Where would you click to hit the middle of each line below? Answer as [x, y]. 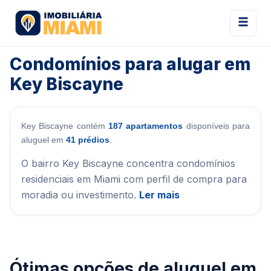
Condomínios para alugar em [130, 64]
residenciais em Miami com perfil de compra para [134, 179]
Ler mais [159, 195]
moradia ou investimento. [80, 195]
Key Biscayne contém [65, 126]
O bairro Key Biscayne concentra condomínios [128, 163]
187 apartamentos [146, 126]
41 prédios [88, 140]
